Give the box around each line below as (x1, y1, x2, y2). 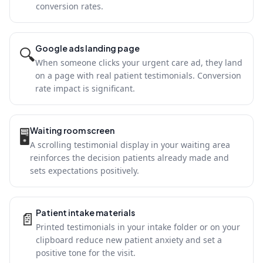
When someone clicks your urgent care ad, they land (35, 57, 242, 68)
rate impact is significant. (35, 83, 135, 94)
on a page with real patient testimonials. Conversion (35, 70, 241, 81)
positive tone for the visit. (36, 247, 136, 258)
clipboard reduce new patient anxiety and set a (36, 234, 222, 245)
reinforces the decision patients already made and (30, 152, 229, 163)
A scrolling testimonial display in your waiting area (30, 139, 230, 150)
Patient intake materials (36, 207, 135, 218)
